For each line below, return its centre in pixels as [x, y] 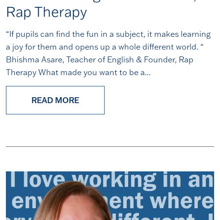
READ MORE [55, 100]
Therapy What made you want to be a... [78, 72]
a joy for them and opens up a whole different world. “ [105, 47]
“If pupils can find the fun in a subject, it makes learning [108, 34]
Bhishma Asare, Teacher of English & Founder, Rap [100, 59]
